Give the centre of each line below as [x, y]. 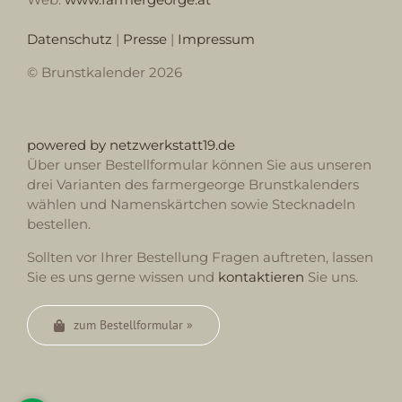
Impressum [216, 39]
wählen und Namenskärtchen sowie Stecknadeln [191, 205]
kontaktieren [261, 277]
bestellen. [59, 224]
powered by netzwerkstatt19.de [131, 145]
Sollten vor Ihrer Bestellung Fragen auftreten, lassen [200, 258]
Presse [145, 39]
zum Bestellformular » [133, 325]
